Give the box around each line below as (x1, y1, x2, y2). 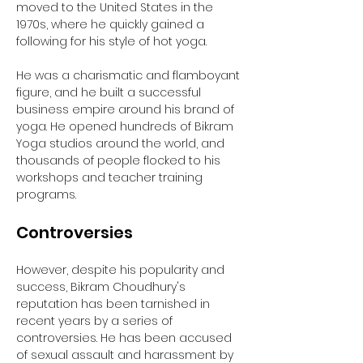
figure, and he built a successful (16, 84, 204, 100)
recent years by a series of (16, 313, 176, 329)
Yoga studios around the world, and (16, 135, 228, 152)
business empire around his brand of (16, 101, 237, 117)
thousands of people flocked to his (16, 152, 224, 169)
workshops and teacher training (16, 169, 206, 186)
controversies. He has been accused (16, 330, 235, 346)
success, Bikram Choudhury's (16, 279, 189, 295)
